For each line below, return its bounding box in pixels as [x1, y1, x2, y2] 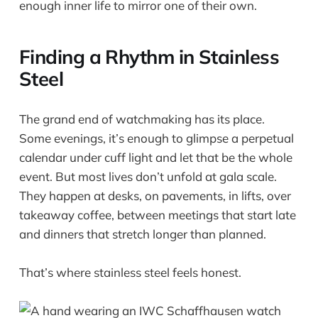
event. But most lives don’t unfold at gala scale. [18, 168, 277, 184]
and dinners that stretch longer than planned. [18, 226, 266, 241]
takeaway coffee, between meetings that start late [18, 207, 296, 222]
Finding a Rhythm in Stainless [18, 44, 280, 69]
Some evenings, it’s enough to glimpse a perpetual [18, 130, 294, 146]
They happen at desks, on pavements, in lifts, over [18, 187, 291, 203]
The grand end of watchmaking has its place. [18, 111, 265, 126]
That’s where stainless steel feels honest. [18, 264, 241, 280]
